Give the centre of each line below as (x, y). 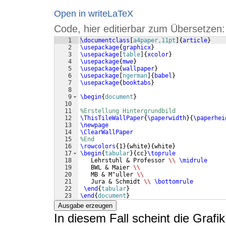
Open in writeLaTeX (94, 14)
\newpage (94, 125)
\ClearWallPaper (107, 132)
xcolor (158, 55)
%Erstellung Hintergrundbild (128, 111)
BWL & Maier (107, 168)
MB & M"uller (108, 175)
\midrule (193, 161)
